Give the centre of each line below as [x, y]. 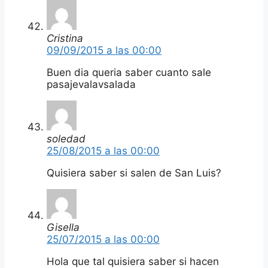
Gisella [63, 227]
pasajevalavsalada [91, 84]
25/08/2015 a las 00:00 [103, 150]
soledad [66, 138]
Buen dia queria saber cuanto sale [129, 72]
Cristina [65, 38]
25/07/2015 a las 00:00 [103, 239]
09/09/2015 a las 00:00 [104, 50]
